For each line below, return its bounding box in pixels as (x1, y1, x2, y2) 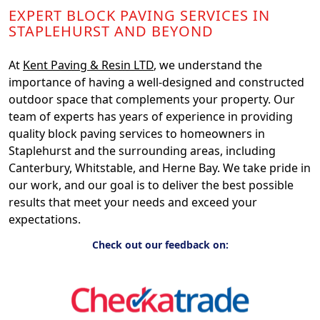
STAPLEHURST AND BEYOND (9, 21, 214, 41)
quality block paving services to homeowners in (9, 125, 265, 141)
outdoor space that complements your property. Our (9, 91, 295, 107)
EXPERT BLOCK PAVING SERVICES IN (9, 5, 270, 25)
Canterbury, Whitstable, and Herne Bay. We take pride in (9, 159, 311, 176)
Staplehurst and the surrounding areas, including (9, 142, 276, 159)
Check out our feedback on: (91, 237, 229, 251)
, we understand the (154, 56, 262, 73)
